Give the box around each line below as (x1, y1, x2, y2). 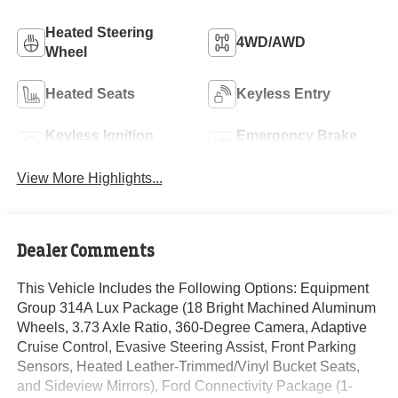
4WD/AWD (236, 35, 306, 51)
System (44, 147, 96, 163)
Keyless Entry (236, 86, 330, 102)
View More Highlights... (16, 171, 163, 187)
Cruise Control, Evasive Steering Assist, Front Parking (16, 338, 356, 354)
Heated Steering (44, 25, 154, 41)
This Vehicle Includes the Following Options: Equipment (16, 280, 369, 296)
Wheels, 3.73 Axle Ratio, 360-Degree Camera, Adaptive (16, 319, 367, 335)
